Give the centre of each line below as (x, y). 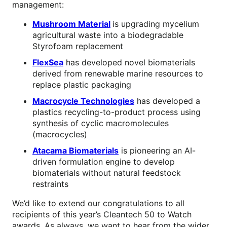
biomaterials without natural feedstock (107, 173)
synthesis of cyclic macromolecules (101, 123)
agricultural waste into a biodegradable (108, 35)
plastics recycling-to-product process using (117, 112)
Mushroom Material (71, 24)
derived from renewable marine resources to (118, 73)
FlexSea (48, 62)
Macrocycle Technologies (83, 101)
